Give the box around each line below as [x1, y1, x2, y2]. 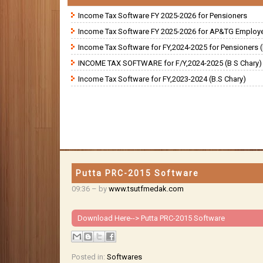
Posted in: [71, 252, 107, 262]
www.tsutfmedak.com [108, 184, 184, 193]
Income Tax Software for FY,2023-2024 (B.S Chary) [78, 74, 246, 83]
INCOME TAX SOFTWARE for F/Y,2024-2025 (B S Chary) [78, 58, 262, 68]
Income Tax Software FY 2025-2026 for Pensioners [78, 11, 247, 20]
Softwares [106, 252, 142, 262]
